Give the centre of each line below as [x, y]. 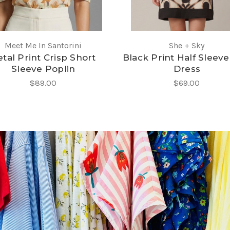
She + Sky [187, 46]
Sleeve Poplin [43, 69]
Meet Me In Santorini [43, 46]
